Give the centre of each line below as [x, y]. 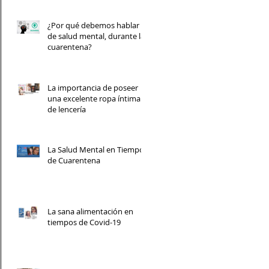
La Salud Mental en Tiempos [98, 149]
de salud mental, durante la [96, 36]
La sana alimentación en [90, 211]
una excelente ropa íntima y [97, 98]
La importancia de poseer [93, 87]
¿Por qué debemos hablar [93, 25]
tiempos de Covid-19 [84, 222]
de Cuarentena [74, 160]
